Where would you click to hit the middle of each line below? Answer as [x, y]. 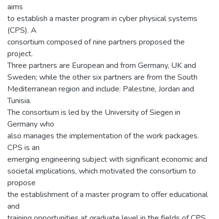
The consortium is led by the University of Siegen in [94, 112]
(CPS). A [22, 30]
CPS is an [23, 148]
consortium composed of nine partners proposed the [96, 42]
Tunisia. [19, 101]
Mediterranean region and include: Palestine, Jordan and [101, 89]
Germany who [31, 124]
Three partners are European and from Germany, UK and [102, 66]
